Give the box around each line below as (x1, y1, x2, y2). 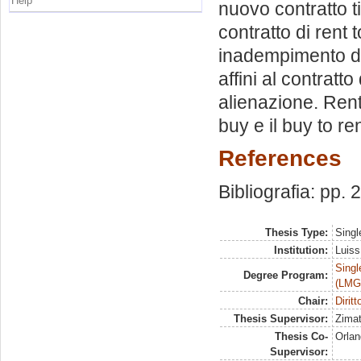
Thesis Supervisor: (233, 313, 328, 325)
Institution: (273, 244, 328, 256)
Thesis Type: (264, 226, 328, 239)
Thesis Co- (274, 330, 328, 342)
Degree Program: (243, 269, 328, 281)
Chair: (297, 295, 328, 307)
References (218, 145, 342, 172)
